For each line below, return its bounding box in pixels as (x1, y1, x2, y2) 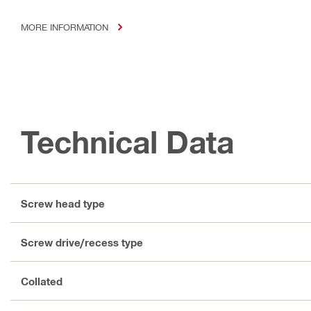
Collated (21, 274, 62, 287)
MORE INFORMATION (21, 22, 108, 33)
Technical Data (21, 124, 234, 161)
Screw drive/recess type (21, 235, 143, 249)
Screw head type (21, 196, 105, 210)
